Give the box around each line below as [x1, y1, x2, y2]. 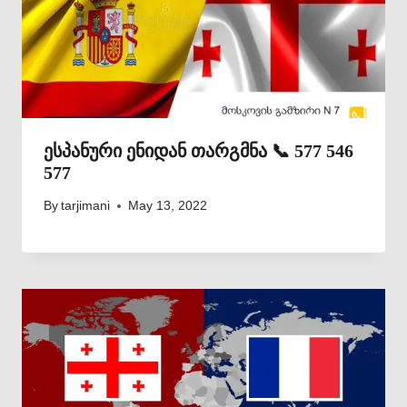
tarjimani [61, 199, 111, 213]
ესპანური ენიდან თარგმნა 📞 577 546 [44, 141, 353, 162]
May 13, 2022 [128, 199, 208, 213]
